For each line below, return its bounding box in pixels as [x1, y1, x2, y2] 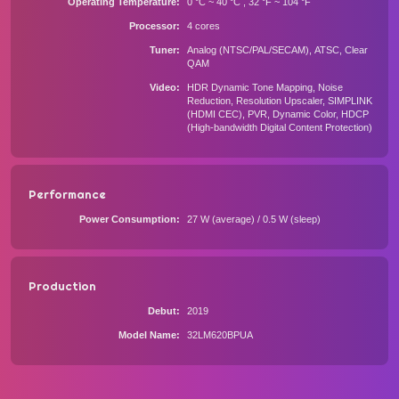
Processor [128, 20, 176, 31]
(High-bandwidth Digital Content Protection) [186, 122, 372, 133]
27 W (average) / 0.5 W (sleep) [186, 214, 321, 224]
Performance [28, 187, 106, 202]
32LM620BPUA [186, 330, 253, 340]
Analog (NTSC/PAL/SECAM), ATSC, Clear [186, 45, 368, 55]
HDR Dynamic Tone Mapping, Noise [186, 82, 343, 93]
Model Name [118, 330, 176, 340]
